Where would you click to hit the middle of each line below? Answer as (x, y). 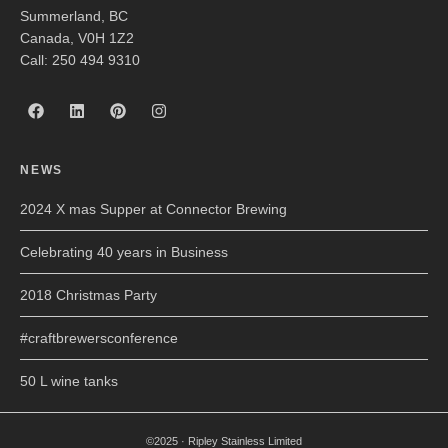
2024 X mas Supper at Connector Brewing (153, 209)
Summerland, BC (74, 16)
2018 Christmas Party (88, 295)
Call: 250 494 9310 (80, 60)
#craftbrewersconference (99, 338)
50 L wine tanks (69, 381)
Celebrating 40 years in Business (124, 252)
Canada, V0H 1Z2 (77, 38)
